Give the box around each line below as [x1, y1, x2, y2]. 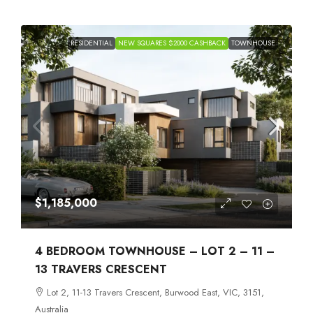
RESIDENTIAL [71, 37, 112, 48]
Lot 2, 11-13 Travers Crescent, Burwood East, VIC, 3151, [47, 285, 264, 299]
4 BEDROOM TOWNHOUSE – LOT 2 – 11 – [35, 242, 275, 259]
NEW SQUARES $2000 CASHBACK [118, 37, 226, 48]
